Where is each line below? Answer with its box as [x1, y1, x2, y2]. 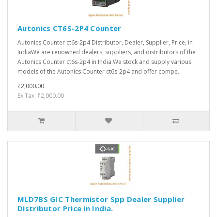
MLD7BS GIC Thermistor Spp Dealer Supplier [17, 194, 185, 204]
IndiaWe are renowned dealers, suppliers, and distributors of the [17, 48, 196, 57]
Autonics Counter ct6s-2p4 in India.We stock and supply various [17, 58, 191, 66]
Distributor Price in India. [17, 203, 113, 214]
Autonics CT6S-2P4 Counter [17, 23, 122, 33]
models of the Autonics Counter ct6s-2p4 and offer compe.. [17, 67, 181, 76]
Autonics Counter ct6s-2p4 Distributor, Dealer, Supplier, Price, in [17, 38, 193, 47]
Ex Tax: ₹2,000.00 [17, 92, 64, 100]
